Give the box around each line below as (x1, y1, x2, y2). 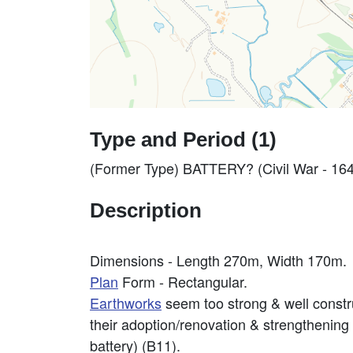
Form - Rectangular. (118, 271, 247, 292)
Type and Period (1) (90, 128, 277, 150)
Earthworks (90, 292, 162, 313)
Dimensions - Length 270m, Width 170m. (90, 250, 347, 270)
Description (90, 199, 202, 221)
